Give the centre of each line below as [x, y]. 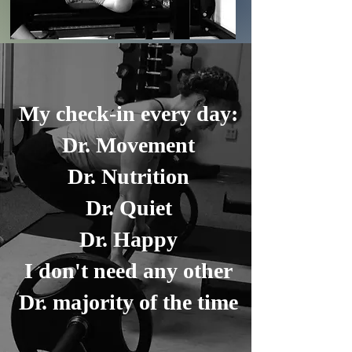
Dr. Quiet [128, 208]
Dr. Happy [128, 239]
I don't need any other [128, 271]
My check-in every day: [128, 114]
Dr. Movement [128, 145]
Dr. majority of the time [128, 302]
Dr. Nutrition [128, 176]
